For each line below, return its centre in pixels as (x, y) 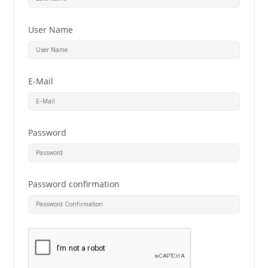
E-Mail (41, 81)
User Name (51, 30)
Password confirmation (74, 184)
